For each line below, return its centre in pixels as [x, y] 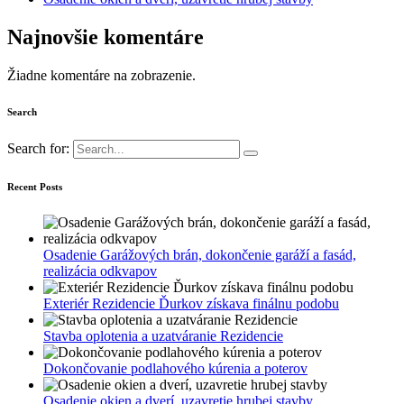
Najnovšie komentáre [106, 37]
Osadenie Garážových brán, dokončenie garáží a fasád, [200, 254]
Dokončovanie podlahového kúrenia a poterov [175, 368]
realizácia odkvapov [100, 271]
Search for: [38, 148]
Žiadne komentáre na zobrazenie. [101, 75]
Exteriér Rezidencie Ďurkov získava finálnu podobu [191, 303]
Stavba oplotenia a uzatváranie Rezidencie [163, 335]
